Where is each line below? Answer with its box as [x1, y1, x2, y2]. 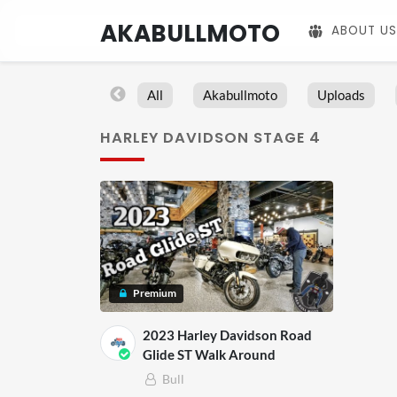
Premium [132, 286, 176, 300]
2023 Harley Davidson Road [142, 326, 312, 343]
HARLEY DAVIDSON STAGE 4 [100, 127, 322, 148]
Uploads [316, 87, 365, 104]
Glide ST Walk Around [142, 346, 276, 362]
